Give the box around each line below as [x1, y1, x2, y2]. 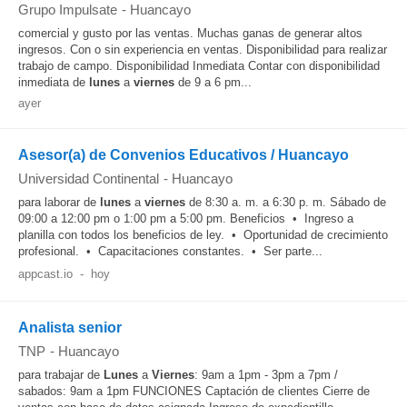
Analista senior [18, 320, 122, 335]
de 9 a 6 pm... [174, 75, 252, 89]
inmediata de [18, 75, 89, 89]
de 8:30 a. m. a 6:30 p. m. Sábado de [185, 195, 386, 209]
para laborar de [18, 195, 100, 209]
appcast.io [18, 267, 73, 281]
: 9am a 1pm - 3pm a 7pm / [194, 368, 338, 382]
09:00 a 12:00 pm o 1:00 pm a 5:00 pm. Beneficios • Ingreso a [18, 212, 353, 225]
